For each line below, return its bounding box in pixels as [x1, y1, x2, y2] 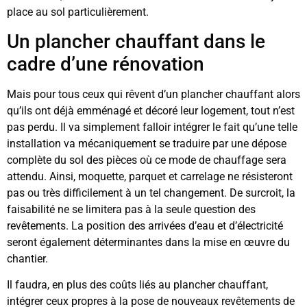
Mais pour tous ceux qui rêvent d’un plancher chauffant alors [7, 88, 300, 101]
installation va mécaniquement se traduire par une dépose [7, 137, 286, 151]
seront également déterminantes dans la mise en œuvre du [7, 236, 290, 249]
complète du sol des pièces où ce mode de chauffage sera [7, 153, 286, 167]
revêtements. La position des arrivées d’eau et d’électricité [7, 219, 283, 233]
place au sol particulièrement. [7, 5, 151, 19]
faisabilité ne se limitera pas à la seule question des [7, 203, 256, 217]
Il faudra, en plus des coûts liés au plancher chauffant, [7, 278, 268, 292]
